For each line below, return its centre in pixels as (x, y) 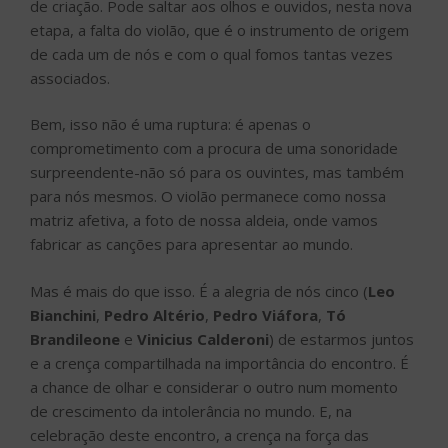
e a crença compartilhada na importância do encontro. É (219, 362)
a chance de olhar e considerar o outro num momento (214, 386)
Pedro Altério (154, 314)
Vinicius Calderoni (203, 338)
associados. (70, 77)
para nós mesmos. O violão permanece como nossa (208, 196)
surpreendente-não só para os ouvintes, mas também (217, 172)
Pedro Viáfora (265, 314)
